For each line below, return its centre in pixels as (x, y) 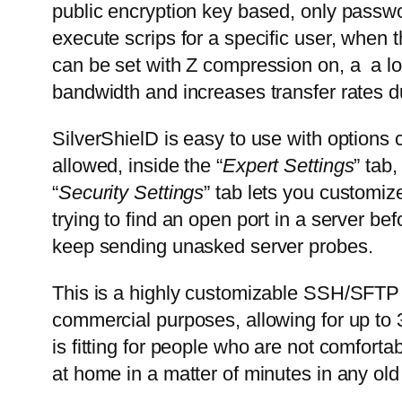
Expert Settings (288, 166)
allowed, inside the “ (137, 166)
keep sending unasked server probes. (213, 247)
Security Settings (131, 193)
